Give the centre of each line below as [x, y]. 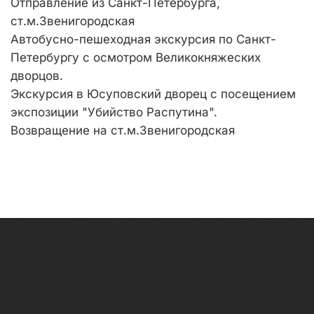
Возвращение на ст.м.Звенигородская [123, 130]
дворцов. [39, 76]
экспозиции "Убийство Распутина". [116, 112]
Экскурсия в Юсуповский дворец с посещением [153, 94]
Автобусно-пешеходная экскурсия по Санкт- [143, 39]
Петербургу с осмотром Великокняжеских [136, 57]
